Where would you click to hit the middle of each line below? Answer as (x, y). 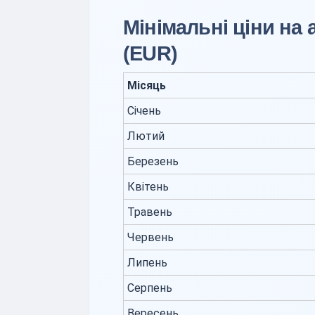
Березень (153, 161)
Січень (144, 111)
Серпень (150, 288)
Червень (150, 237)
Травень (150, 212)
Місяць (147, 85)
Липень (147, 263)
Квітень (148, 187)
